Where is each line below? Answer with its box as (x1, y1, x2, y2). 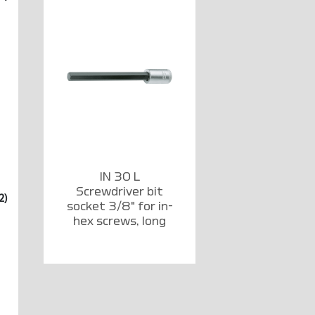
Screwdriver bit (76, 185, 163, 198)
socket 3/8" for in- (66, 200, 173, 212)
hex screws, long (73, 214, 166, 227)
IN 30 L (99, 170, 140, 183)
